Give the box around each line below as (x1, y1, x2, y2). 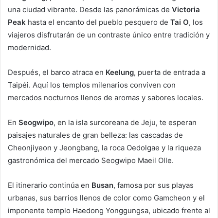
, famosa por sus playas (113, 181, 194, 190)
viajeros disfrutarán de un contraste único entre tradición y (8, 30, 210, 40)
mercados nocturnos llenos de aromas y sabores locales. (8, 93, 203, 103)
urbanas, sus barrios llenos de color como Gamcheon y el (8, 193, 205, 203)
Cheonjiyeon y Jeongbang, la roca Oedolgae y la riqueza (8, 143, 201, 153)
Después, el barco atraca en (8, 68, 106, 77)
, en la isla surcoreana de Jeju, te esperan (54, 118, 197, 127)
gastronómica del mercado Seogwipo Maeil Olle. (8, 156, 174, 165)
